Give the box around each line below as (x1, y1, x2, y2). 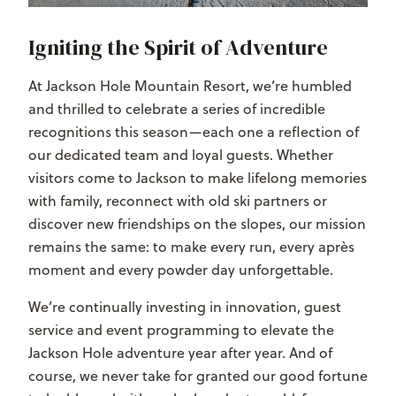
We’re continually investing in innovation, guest (28, 297, 341, 317)
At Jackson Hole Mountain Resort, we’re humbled (28, 76, 352, 96)
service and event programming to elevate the (28, 320, 334, 340)
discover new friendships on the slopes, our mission (28, 214, 366, 234)
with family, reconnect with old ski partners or (28, 191, 327, 211)
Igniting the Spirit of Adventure (28, 33, 328, 63)
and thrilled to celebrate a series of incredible (28, 99, 325, 119)
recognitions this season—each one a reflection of (28, 122, 359, 142)
